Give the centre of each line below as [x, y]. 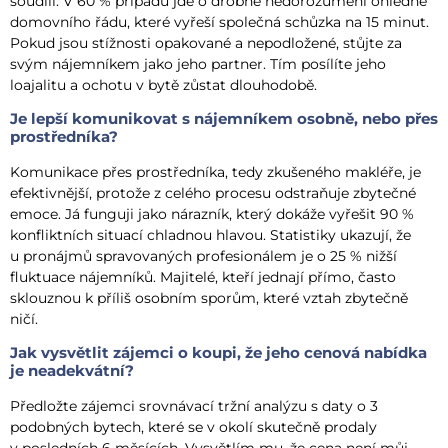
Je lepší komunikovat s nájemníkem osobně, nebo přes [224, 118]
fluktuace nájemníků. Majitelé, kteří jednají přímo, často [203, 276]
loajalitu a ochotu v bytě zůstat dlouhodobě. [163, 84]
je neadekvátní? [72, 371]
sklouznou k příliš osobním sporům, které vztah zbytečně [209, 297]
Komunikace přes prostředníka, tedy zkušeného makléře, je [215, 171]
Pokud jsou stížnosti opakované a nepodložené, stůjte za [206, 42]
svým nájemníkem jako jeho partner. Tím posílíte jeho [198, 63]
